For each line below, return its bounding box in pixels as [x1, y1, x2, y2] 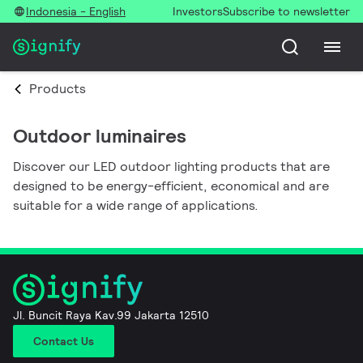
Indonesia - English [26, 4, 126, 19]
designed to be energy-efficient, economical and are [13, 177, 329, 194]
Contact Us [33, 333, 94, 348]
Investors [173, 4, 223, 19]
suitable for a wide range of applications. [13, 197, 258, 214]
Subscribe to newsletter [223, 4, 350, 19]
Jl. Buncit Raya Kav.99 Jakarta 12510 [13, 307, 209, 322]
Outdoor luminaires [13, 123, 186, 148]
